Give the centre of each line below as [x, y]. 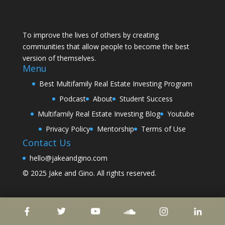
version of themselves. [59, 58]
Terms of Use [164, 129]
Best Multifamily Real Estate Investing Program [116, 83]
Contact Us [46, 142]
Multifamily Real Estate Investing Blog [99, 114]
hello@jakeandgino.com [68, 158]
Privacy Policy [68, 129]
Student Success [146, 98]
